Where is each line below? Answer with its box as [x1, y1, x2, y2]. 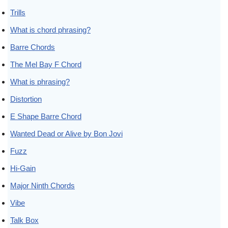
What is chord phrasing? [10, 25, 91, 34]
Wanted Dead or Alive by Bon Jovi [10, 129, 123, 138]
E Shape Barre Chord [10, 111, 81, 121]
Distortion [10, 94, 42, 103]
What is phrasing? [10, 77, 70, 86]
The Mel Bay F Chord [10, 60, 81, 69]
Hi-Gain [10, 163, 36, 173]
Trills [10, 8, 25, 17]
